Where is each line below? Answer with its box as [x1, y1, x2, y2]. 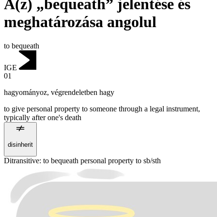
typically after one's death [4, 113, 81, 122]
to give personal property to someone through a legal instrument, [4, 105, 200, 113]
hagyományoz [4, 88, 47, 97]
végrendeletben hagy [51, 88, 114, 97]
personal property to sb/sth [78, 156, 161, 165]
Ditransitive [4, 156, 39, 165]
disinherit [8, 141, 33, 149]
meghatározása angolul [4, 13, 156, 31]
